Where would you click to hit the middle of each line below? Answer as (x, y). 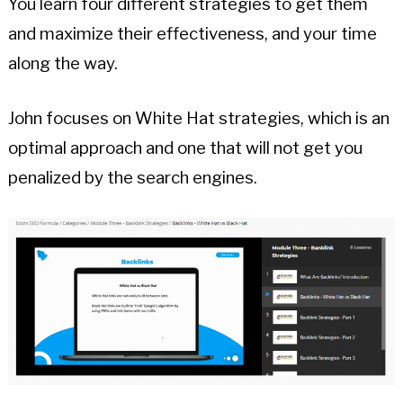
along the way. (63, 63)
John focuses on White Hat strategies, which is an (198, 118)
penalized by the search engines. (132, 177)
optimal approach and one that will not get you (185, 148)
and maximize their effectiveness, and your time (192, 33)
